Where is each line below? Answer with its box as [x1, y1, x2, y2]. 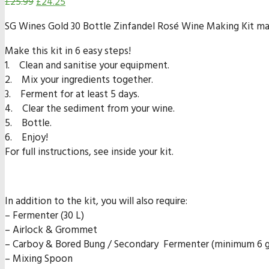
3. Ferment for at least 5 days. [5, 86, 139, 103]
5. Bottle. [5, 115, 52, 132]
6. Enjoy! [5, 130, 48, 147]
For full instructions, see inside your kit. [5, 144, 174, 161]
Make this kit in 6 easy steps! [5, 43, 131, 60]
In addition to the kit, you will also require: [5, 193, 187, 210]
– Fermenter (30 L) [5, 208, 84, 225]
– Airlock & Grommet [5, 222, 97, 239]
